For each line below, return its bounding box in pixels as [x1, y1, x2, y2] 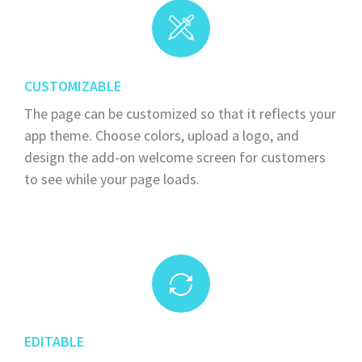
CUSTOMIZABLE [24, 76, 121, 95]
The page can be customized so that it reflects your [24, 104, 336, 124]
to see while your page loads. [24, 170, 200, 189]
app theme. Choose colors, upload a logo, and [24, 126, 299, 145]
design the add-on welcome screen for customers [24, 148, 326, 167]
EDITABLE [24, 332, 84, 351]
